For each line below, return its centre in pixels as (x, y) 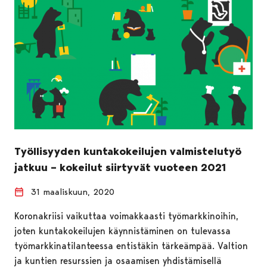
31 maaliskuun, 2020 (73, 192)
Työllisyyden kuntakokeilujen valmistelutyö (128, 151)
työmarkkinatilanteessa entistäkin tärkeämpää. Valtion (131, 246)
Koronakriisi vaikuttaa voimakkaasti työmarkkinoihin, (126, 216)
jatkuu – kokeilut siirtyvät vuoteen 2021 (120, 167)
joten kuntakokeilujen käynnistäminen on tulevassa (122, 231)
